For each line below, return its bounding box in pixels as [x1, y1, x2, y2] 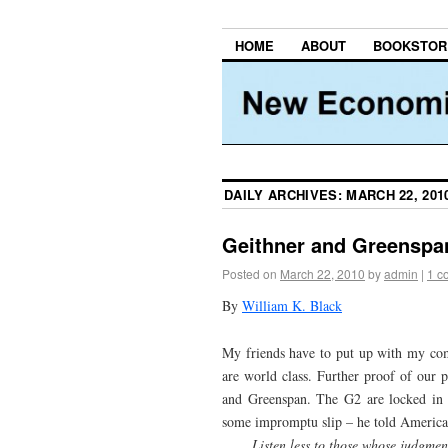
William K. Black [242, 295, 342, 315]
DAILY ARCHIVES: [224, 185, 347, 205]
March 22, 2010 [280, 265, 365, 283]
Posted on [222, 265, 277, 283]
